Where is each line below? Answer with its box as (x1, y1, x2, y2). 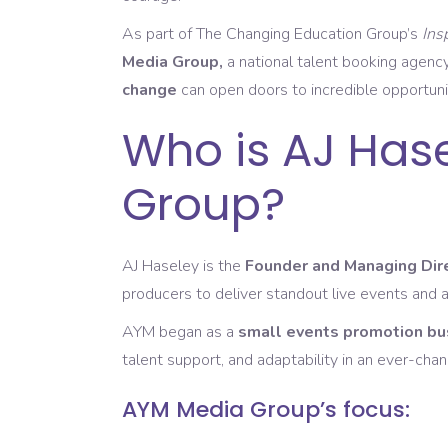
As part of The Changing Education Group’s (122, 23, 422, 46)
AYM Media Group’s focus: (122, 394, 410, 426)
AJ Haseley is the (122, 255, 245, 278)
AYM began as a (122, 321, 238, 344)
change (122, 79, 177, 102)
